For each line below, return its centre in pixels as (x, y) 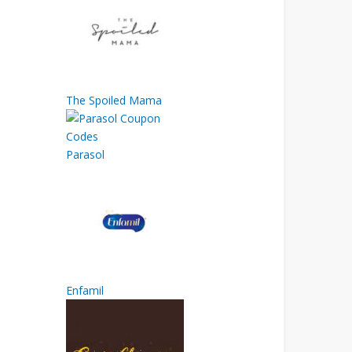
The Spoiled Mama (114, 100)
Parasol (85, 154)
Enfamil (84, 290)
